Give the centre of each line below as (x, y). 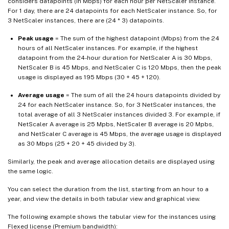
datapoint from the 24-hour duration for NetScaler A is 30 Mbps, (115, 58)
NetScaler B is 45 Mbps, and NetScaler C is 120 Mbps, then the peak (120, 67)
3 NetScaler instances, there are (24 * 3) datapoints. (86, 20)
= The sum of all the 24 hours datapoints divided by (142, 95)
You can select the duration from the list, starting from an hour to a (108, 189)
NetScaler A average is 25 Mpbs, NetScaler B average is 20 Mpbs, (116, 124)
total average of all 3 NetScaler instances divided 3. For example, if (119, 114)
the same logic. (30, 171)
